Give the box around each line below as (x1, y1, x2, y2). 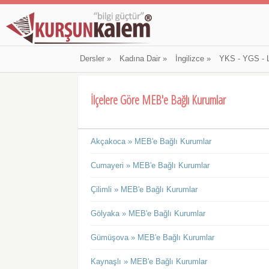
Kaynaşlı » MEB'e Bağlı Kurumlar (91, 257, 208, 267)
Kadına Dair (119, 55, 160, 63)
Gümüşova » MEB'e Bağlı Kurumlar (91, 233, 215, 243)
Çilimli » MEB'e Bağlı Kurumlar (91, 185, 198, 195)
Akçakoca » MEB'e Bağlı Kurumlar (91, 137, 212, 147)
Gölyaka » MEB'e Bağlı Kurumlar (91, 209, 206, 219)
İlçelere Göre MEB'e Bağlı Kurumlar (91, 91, 226, 108)
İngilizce (175, 55, 204, 63)
